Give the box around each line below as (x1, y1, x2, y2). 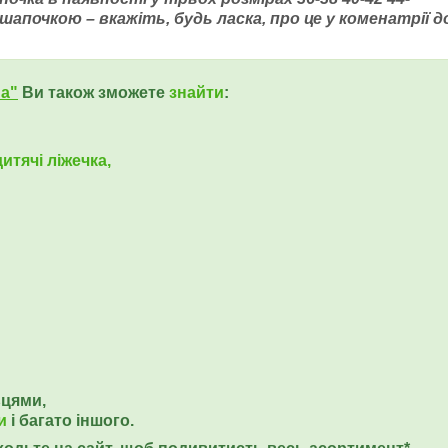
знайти (169, 84, 224, 101)
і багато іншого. (7, 412, 134, 429)
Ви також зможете (18, 84, 169, 101)
